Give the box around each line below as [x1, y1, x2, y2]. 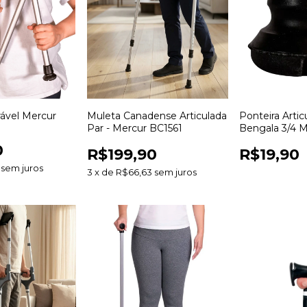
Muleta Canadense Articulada [86, 110, 227, 123]
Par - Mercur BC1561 [86, 122, 182, 135]
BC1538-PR [239, 134, 294, 147]
